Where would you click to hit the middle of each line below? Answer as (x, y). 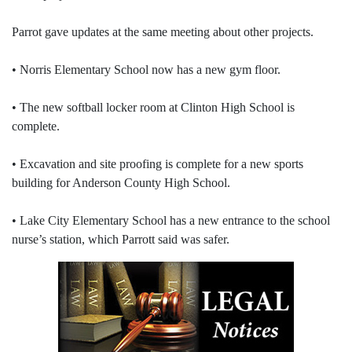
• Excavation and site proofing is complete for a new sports (158, 164)
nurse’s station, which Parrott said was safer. (121, 240)
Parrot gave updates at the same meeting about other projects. (163, 32)
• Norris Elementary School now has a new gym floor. (146, 70)
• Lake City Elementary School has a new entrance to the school (171, 221)
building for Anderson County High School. (121, 183)
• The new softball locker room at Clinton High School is (153, 108)
